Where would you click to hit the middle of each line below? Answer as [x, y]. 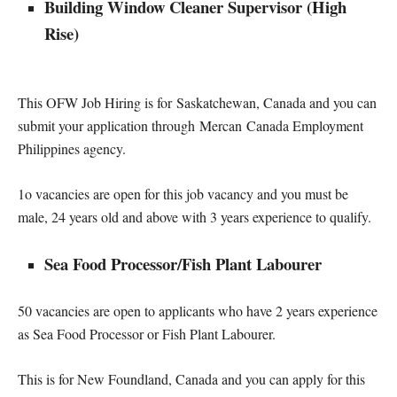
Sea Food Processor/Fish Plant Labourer [183, 263]
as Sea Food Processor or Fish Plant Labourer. [147, 333]
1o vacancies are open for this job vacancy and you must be [183, 193]
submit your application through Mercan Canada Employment [191, 125]
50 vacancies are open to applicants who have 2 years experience [198, 310]
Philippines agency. [72, 148]
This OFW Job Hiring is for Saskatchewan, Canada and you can [197, 102]
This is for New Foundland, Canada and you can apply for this [191, 378]
